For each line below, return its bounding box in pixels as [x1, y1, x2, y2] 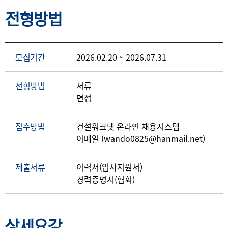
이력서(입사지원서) [76, 161, 142, 174]
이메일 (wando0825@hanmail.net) [76, 132, 205, 145]
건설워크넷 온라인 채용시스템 [76, 120, 180, 133]
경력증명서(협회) [76, 173, 135, 186]
